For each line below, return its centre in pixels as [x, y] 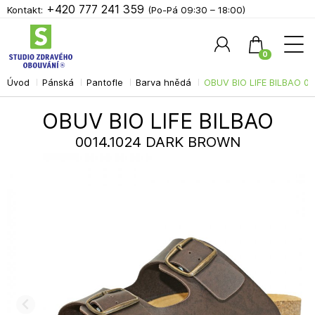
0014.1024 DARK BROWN [157, 142]
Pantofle [105, 83]
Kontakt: [25, 10]
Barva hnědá [163, 83]
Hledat [285, 90]
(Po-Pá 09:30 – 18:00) [197, 10]
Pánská [58, 83]
